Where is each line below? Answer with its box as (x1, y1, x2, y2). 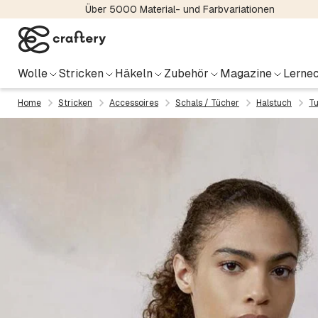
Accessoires (109, 97, 158, 109)
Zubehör (164, 66, 209, 81)
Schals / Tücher (175, 97, 239, 109)
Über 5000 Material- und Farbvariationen (84, 3, 275, 16)
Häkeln (115, 66, 153, 81)
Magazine (220, 66, 272, 81)
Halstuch (256, 97, 292, 109)
